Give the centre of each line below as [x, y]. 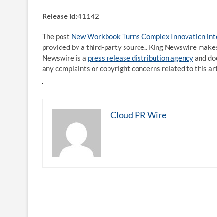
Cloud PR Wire [138, 115]
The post [57, 36]
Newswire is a [65, 58]
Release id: [60, 16]
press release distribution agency [140, 58]
